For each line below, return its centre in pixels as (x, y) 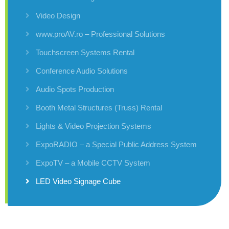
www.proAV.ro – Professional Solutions (100, 34)
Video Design (58, 15)
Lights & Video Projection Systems (94, 126)
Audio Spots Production (75, 89)
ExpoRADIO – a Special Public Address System (116, 144)
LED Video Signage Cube (78, 181)
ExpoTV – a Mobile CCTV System (93, 163)
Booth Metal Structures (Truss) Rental (99, 107)
